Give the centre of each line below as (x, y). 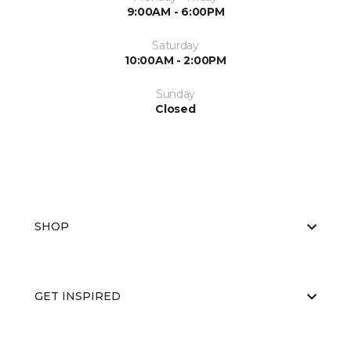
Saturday (175, 46)
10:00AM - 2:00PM (175, 61)
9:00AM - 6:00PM (175, 12)
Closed (175, 109)
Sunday (175, 94)
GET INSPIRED (78, 297)
